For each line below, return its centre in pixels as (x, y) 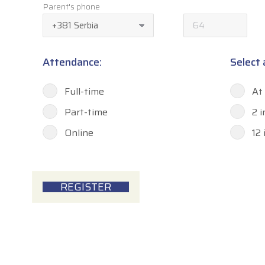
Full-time (84, 91)
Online (79, 133)
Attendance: (72, 62)
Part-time (86, 112)
